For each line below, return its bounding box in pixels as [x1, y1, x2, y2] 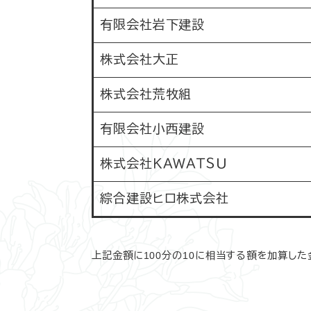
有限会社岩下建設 [100, 18, 205, 32]
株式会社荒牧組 [100, 87, 192, 101]
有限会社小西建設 [100, 122, 205, 136]
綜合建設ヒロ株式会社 [100, 192, 229, 205]
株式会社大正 [100, 53, 179, 67]
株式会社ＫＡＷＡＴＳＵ [100, 157, 227, 171]
